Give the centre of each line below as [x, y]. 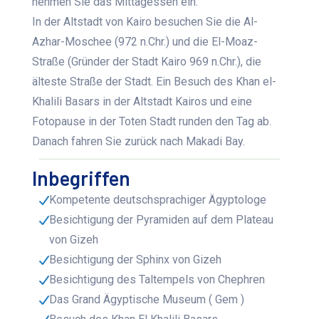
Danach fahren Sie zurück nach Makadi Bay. [139, 142]
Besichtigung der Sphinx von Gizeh [136, 260]
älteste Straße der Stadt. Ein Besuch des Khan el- [155, 82]
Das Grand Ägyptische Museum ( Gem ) [147, 300]
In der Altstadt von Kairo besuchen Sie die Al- [145, 22]
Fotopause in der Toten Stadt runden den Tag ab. [152, 122]
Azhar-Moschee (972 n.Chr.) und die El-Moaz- [145, 42]
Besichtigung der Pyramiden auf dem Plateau [162, 220]
